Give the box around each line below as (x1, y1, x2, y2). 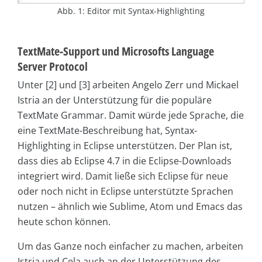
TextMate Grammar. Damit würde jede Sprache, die (18, 109, 244, 122)
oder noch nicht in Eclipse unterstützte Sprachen (18, 185, 233, 198)
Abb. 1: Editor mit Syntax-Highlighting (57, 5, 205, 17)
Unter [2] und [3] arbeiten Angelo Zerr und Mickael (18, 78, 239, 92)
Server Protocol (18, 58, 88, 75)
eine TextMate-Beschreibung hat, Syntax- (18, 124, 197, 137)
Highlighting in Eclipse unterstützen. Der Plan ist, (18, 139, 232, 153)
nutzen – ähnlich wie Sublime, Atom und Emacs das (18, 200, 243, 213)
